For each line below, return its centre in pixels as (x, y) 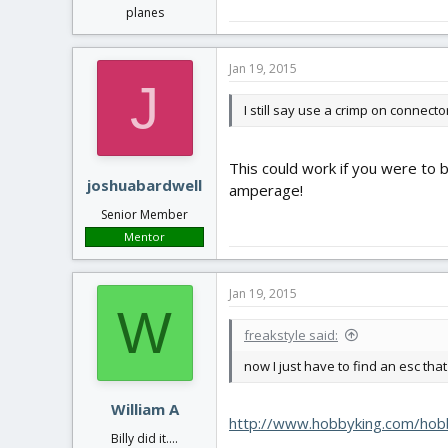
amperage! (266, 189)
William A (144, 409)
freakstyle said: (291, 334)
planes (144, 12)
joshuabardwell (144, 184)
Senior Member (144, 214)
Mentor (144, 236)
